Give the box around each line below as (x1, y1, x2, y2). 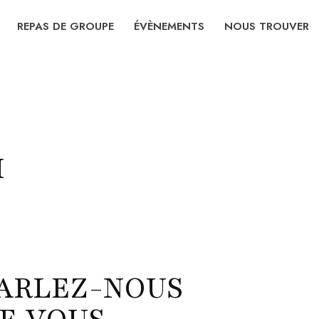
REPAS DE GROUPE (17, 19, 114, 34)
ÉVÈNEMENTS (134, 19, 204, 34)
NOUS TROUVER (224, 19, 309, 34)
